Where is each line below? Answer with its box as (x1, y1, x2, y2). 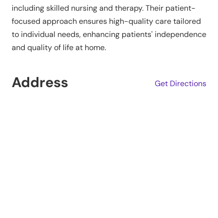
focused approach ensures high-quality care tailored (12, 16, 201, 27)
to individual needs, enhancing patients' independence (12, 29, 206, 40)
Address (12, 73, 68, 92)
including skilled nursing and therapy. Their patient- (12, 3, 196, 14)
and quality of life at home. (12, 42, 106, 53)
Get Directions (155, 78, 206, 89)
